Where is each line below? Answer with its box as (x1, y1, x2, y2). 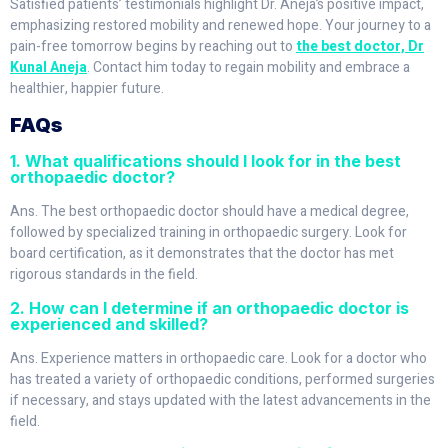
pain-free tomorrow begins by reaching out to (10, 35, 296, 57)
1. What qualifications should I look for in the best (10, 151, 401, 172)
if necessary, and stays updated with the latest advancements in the (10, 389, 431, 411)
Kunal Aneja (10, 56, 87, 78)
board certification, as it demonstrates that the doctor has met (10, 243, 394, 265)
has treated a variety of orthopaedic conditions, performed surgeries (10, 368, 435, 390)
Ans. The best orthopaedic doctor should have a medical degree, (10, 201, 409, 223)
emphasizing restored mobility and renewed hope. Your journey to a (10, 14, 431, 36)
